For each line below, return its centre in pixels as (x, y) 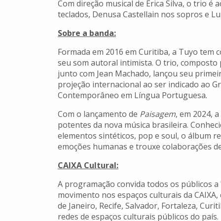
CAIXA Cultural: (88, 166)
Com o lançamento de (99, 114)
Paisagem (158, 114)
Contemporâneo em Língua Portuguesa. (132, 95)
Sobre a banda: (87, 33)
